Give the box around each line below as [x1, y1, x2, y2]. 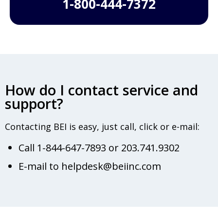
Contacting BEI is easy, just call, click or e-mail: [5, 120, 200, 132]
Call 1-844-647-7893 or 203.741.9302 [18, 141, 180, 154]
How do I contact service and [5, 80, 198, 99]
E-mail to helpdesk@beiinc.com [18, 159, 161, 173]
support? [5, 93, 63, 113]
